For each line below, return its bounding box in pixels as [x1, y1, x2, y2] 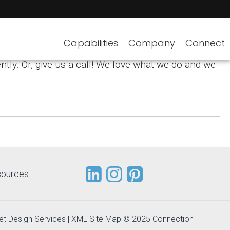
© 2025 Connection [121, 214, 194, 224]
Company [128, 36, 175, 49]
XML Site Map [71, 214, 121, 224]
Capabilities [64, 36, 118, 49]
